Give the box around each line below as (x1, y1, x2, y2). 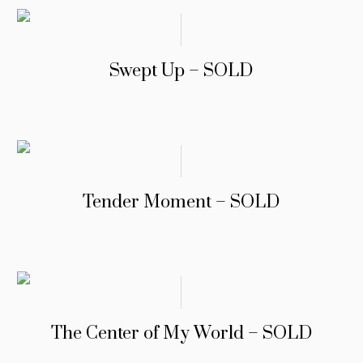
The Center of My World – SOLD (50, 322, 312, 345)
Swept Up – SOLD (109, 60, 254, 83)
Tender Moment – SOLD (83, 191, 280, 214)
